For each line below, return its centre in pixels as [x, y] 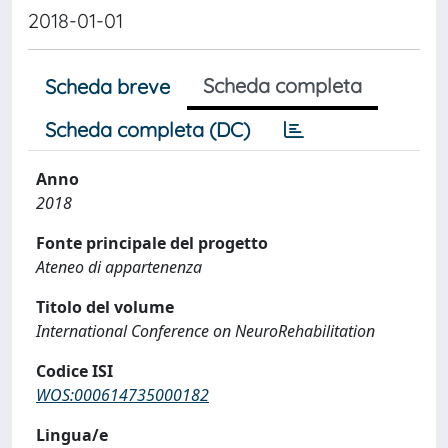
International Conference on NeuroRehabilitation [205, 330]
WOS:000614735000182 [122, 394]
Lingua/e [72, 434]
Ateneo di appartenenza [119, 266]
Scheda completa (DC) [147, 129]
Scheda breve [107, 86]
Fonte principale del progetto [152, 242]
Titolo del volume [105, 306]
